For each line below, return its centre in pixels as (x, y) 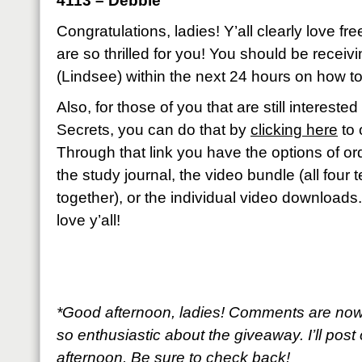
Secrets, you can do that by (154, 130)
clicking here (294, 130)
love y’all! (88, 220)
